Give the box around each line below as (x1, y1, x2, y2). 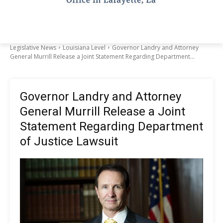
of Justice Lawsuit (20, 134, 121, 148)
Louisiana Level (63, 43, 106, 52)
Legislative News (10, 43, 56, 52)
